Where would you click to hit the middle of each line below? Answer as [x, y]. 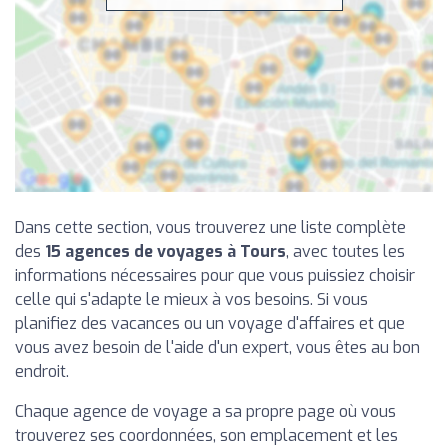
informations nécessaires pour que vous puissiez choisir [215, 276]
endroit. [42, 372]
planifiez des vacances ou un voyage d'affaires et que [210, 324]
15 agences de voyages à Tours [165, 252]
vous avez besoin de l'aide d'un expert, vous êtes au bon [217, 348]
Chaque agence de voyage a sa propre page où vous [205, 412]
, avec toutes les [345, 252]
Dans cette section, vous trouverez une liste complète [210, 228]
